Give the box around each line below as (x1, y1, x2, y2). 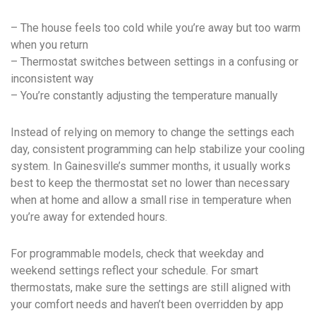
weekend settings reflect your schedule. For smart (11, 264, 258, 278)
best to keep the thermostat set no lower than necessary (11, 176, 290, 190)
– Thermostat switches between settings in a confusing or (11, 55, 298, 69)
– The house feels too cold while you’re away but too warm (11, 21, 300, 35)
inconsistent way (11, 72, 94, 86)
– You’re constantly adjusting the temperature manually (11, 89, 278, 103)
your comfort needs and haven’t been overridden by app (11, 298, 284, 312)
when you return (11, 38, 88, 52)
